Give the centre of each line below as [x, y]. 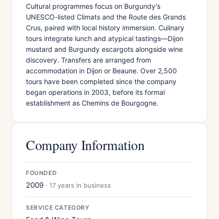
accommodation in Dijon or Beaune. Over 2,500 [101, 71]
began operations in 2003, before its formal [95, 92]
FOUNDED [42, 173]
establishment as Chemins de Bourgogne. [92, 103]
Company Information [85, 145]
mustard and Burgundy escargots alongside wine [104, 49]
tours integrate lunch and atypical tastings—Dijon [105, 38]
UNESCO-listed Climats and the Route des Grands [106, 17]
